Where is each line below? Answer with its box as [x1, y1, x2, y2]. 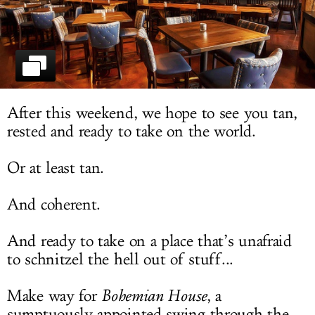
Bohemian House [101, 286, 207, 306]
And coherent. [7, 195, 101, 215]
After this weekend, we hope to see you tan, [7, 103, 298, 124]
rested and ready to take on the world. [7, 122, 256, 142]
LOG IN [139, 9, 176, 22]
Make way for [7, 286, 102, 307]
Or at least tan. [7, 158, 105, 179]
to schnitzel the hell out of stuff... [7, 250, 233, 270]
